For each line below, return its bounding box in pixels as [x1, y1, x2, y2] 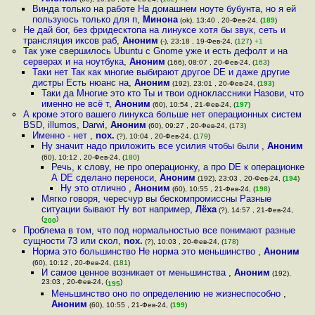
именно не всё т [41, 98, 110, 109]
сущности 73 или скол [22, 236, 118, 246]
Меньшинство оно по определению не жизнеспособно [51, 288, 283, 299]
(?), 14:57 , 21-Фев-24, [217, 206, 294, 214]
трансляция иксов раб [22, 35, 117, 46]
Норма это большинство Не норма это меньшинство [32, 246, 258, 257]
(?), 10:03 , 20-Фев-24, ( [142, 238, 224, 245]
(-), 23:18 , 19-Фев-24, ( [157, 37, 237, 45]
